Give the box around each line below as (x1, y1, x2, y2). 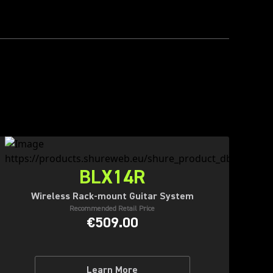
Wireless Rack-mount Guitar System (30, 190, 194, 202)
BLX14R (79, 165, 145, 190)
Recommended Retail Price (69, 204, 155, 213)
